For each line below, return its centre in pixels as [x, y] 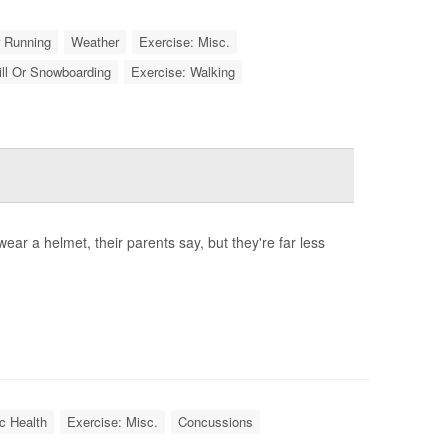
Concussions [215, 421]
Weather [94, 41]
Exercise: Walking [182, 71]
